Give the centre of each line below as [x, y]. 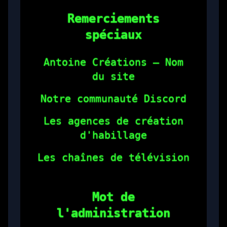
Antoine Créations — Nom [113, 52]
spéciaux [113, 25]
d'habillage [113, 125]
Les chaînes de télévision [113, 148]
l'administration [113, 203]
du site [113, 67]
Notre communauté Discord [113, 89]
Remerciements [113, 9]
